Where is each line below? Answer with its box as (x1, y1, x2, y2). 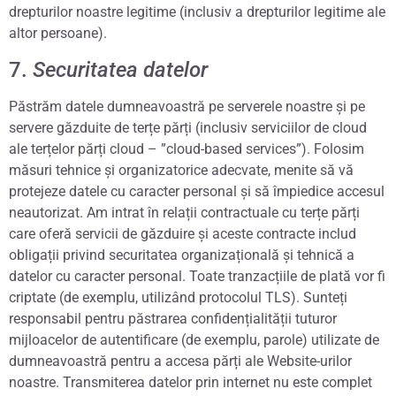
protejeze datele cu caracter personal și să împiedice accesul (9, 182, 385, 200)
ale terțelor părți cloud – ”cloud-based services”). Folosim (9, 140, 364, 157)
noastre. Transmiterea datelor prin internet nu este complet (9, 373, 372, 391)
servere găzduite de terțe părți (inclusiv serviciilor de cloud (9, 118, 367, 136)
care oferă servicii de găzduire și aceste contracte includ (9, 225, 356, 242)
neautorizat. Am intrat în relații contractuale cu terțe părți (9, 203, 360, 221)
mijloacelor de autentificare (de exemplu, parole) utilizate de (9, 331, 379, 348)
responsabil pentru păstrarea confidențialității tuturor (9, 309, 337, 327)
